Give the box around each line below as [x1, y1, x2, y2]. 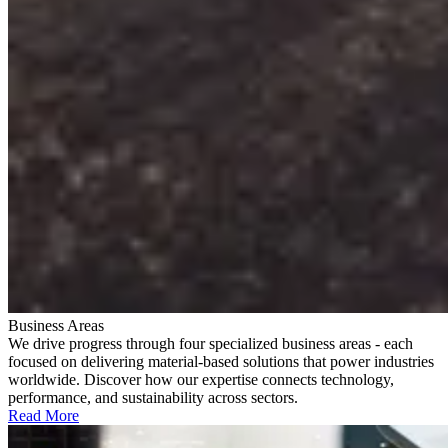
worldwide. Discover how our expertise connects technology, [8, 370, 394, 388]
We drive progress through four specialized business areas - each [8, 334, 413, 352]
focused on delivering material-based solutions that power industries [8, 352, 434, 370]
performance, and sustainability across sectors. [8, 388, 298, 406]
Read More [8, 406, 79, 424]
